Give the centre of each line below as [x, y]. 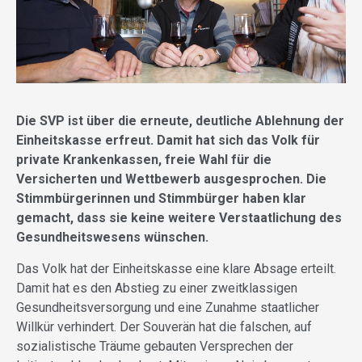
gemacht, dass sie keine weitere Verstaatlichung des [179, 218]
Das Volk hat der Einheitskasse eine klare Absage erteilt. [176, 269]
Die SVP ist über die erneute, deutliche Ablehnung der [180, 121]
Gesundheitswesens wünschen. [112, 238]
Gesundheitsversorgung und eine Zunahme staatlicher [168, 308]
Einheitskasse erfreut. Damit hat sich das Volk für [168, 141]
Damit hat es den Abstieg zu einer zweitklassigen [157, 288]
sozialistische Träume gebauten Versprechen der [155, 347]
